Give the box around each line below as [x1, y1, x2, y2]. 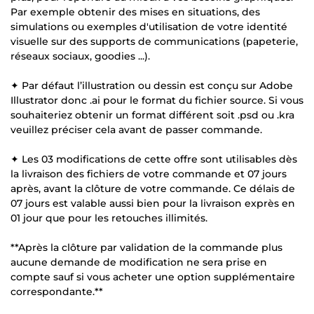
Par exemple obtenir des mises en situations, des [11, 5, 260, 18]
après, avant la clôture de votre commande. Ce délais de [11, 182, 295, 195]
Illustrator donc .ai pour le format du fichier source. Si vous [11, 93, 303, 107]
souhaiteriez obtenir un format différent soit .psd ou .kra [11, 108, 294, 121]
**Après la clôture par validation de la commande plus [11, 240, 282, 254]
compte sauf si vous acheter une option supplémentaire [11, 270, 295, 283]
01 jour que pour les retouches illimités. [11, 211, 207, 224]
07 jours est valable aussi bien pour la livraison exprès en [11, 196, 295, 210]
